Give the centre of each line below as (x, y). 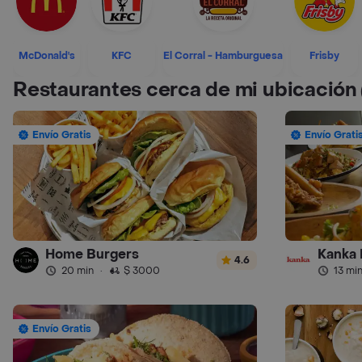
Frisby (324, 55)
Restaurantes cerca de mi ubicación (185, 90)
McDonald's (46, 55)
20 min (78, 270)
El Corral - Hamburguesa (223, 55)
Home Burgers (92, 254)
